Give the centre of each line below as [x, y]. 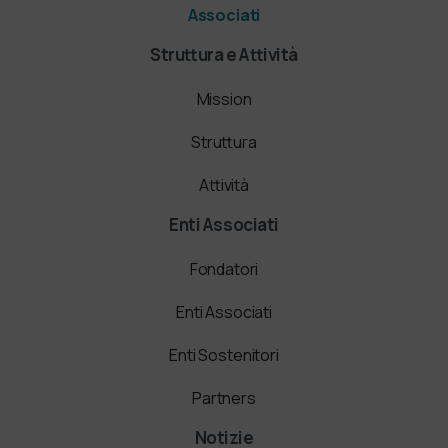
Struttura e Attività [224, 54]
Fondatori [224, 268]
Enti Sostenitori [224, 354]
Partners [224, 397]
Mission [224, 98]
